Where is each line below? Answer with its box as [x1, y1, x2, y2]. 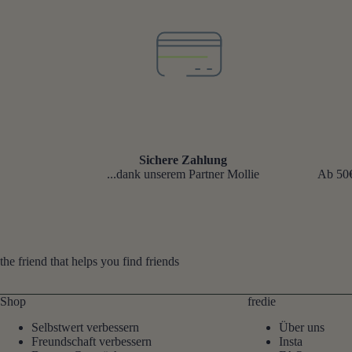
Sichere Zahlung [139, 152, 228, 167]
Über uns [278, 320, 324, 334]
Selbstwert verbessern [31, 320, 139, 334]
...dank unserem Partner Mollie [107, 167, 260, 181]
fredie [247, 294, 276, 308]
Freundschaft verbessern [31, 334, 152, 348]
